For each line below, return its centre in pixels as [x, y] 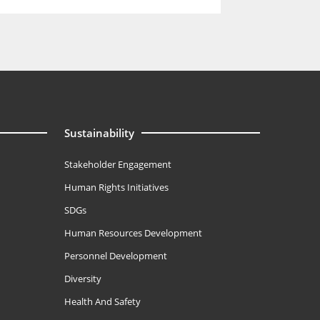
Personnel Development [115, 256]
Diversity [82, 279]
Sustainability [99, 133]
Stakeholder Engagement [117, 164]
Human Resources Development [133, 233]
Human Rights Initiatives [116, 187]
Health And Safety [102, 301]
